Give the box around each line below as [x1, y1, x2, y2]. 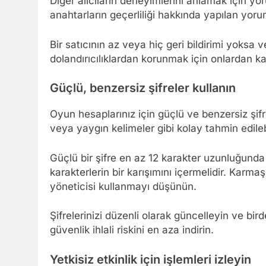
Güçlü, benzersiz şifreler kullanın [50, 81, 236, 96]
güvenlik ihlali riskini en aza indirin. [50, 224, 214, 236]
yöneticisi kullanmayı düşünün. [50, 180, 197, 192]
